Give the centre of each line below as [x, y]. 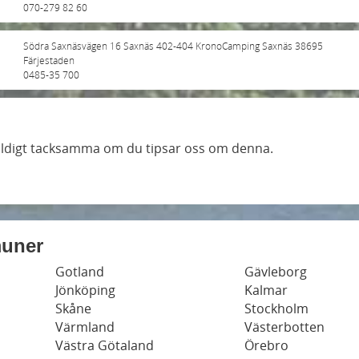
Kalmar [266, 290]
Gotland [80, 271]
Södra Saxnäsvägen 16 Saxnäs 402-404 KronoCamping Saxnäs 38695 [173, 45]
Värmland [85, 327]
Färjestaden [49, 60]
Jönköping [85, 290]
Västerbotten [284, 327]
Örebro [266, 345]
